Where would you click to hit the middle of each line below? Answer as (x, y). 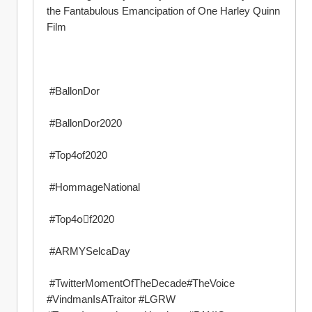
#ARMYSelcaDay (90, 251)
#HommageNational (95, 187)
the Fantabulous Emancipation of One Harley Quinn (163, 11)
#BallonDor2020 (86, 123)
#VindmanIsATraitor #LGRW (111, 299)
